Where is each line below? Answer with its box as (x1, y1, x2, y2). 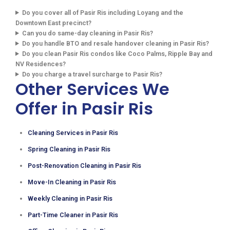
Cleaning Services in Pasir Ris (28, 128, 118, 137)
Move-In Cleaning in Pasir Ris (28, 178, 116, 186)
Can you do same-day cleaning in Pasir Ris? (22, 29, 154, 37)
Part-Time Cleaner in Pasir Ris (28, 210, 118, 219)
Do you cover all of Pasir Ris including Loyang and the (22, 8, 184, 16)
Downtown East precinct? (15, 18, 91, 27)
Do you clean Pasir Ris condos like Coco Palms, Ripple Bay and (22, 49, 213, 57)
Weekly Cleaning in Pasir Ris (28, 194, 112, 202)
